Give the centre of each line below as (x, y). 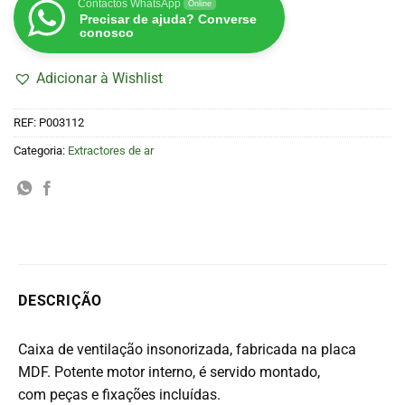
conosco (107, 33)
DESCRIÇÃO (61, 300)
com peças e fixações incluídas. (119, 394)
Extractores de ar (111, 150)
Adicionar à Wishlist (99, 79)
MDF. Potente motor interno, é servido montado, (169, 372)
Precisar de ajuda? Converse (168, 19)
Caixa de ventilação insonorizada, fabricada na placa (187, 349)
